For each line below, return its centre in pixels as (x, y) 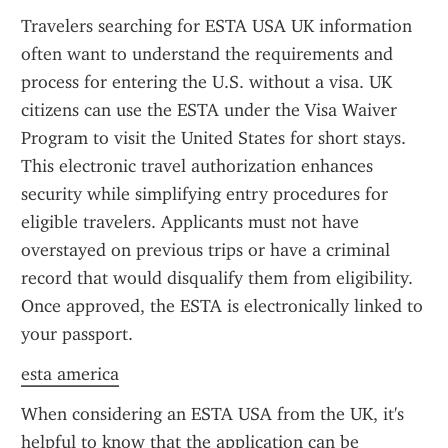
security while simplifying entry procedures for (204, 194)
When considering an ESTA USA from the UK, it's (212, 414)
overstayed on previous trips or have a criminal (205, 250)
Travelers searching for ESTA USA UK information (216, 26)
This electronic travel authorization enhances (197, 166)
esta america (70, 374)
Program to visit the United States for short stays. (213, 138)
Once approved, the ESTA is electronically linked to (222, 306)
